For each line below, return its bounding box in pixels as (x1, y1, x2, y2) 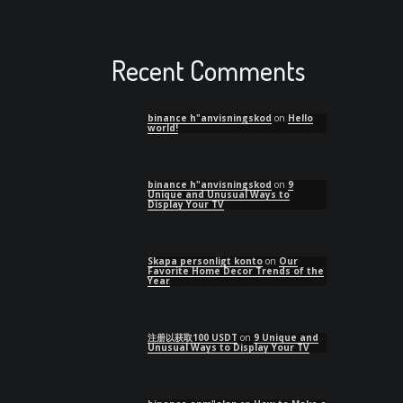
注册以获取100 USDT (147, 330, 237, 344)
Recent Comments (111, 52, 305, 87)
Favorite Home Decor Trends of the (147, 264, 324, 277)
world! (147, 121, 178, 134)
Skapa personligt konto (147, 254, 263, 267)
